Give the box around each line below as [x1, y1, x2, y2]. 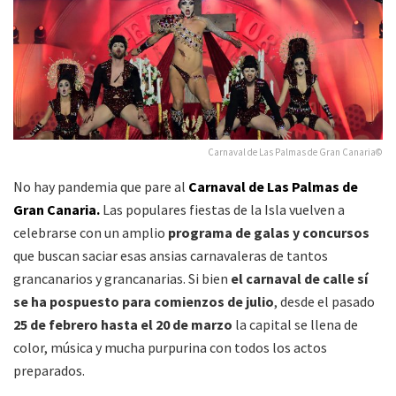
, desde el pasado [274, 293, 375, 310]
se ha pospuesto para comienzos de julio [13, 293, 274, 310]
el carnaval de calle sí [231, 270, 368, 287]
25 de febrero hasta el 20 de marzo [13, 316, 232, 333]
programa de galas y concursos [168, 224, 369, 241]
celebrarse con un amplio [13, 224, 168, 241]
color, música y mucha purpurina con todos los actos [13, 339, 327, 356]
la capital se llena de [232, 316, 358, 333]
